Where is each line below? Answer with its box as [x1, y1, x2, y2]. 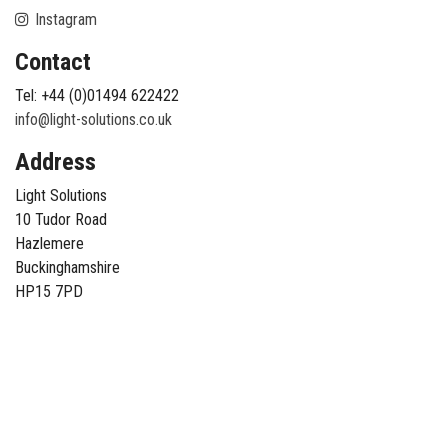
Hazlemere [15, 233, 84, 253]
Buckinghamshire [15, 257, 120, 277]
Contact [15, 47, 91, 76]
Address [15, 147, 96, 176]
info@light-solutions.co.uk [15, 109, 172, 129]
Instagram [31, 9, 97, 29]
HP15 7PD [15, 281, 83, 301]
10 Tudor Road [15, 209, 107, 229]
